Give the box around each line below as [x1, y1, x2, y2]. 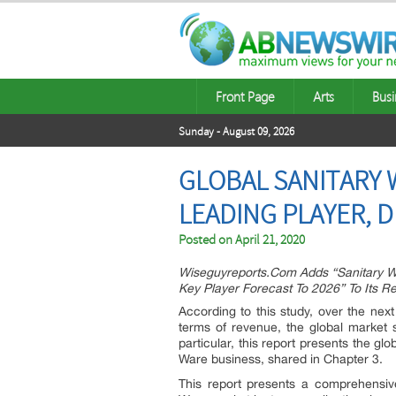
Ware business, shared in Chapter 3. [179, 352, 383, 366]
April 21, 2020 [235, 232, 305, 248]
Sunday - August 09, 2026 [179, 125, 294, 139]
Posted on [179, 232, 235, 248]
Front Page [216, 88, 275, 105]
